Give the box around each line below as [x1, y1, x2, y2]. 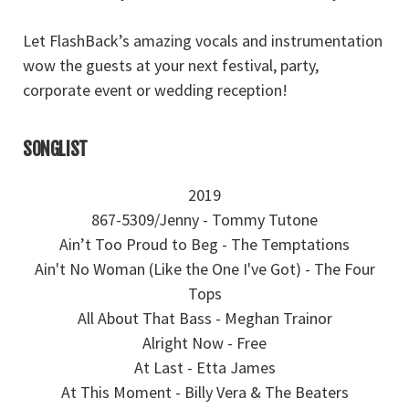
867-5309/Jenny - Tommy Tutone [91, 208, 318, 230]
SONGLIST [23, 137, 88, 161]
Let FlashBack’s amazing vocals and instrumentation [23, 29, 383, 51]
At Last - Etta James [133, 356, 276, 378]
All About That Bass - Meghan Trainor [77, 307, 332, 329]
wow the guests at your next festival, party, [23, 54, 319, 76]
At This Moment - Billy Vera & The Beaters [60, 381, 349, 403]
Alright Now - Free [142, 331, 267, 353]
